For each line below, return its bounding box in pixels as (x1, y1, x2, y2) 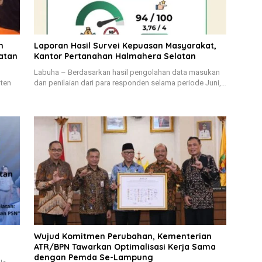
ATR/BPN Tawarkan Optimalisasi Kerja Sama (33, 241, 216, 252)
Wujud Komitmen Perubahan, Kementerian (33, 230, 212, 242)
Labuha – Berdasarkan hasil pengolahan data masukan (33, 68, 220, 77)
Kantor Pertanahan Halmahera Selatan (33, 51, 196, 62)
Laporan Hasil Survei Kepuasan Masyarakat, (33, 40, 216, 51)
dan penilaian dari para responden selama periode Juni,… (33, 78, 226, 88)
